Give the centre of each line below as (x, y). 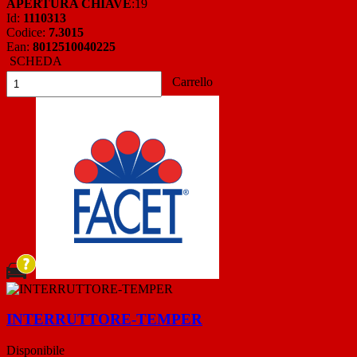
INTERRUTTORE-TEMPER (104, 320)
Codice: (27, 32)
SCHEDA (34, 61)
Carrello (191, 81)
